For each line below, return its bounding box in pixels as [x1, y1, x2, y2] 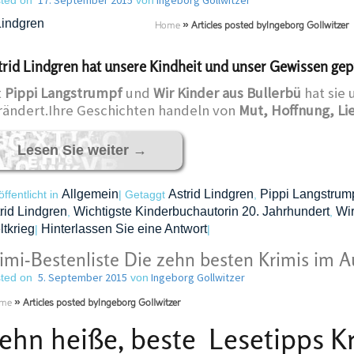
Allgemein [61, 187, 119, 201]
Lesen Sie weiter [17, 142, 133, 158]
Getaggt [121, 188, 168, 201]
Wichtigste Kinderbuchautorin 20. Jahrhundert [73, 205, 330, 218]
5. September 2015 [37, 270, 127, 284]
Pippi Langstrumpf [4, 84, 122, 102]
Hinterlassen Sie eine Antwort [40, 222, 207, 235]
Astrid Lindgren [168, 187, 254, 201]
